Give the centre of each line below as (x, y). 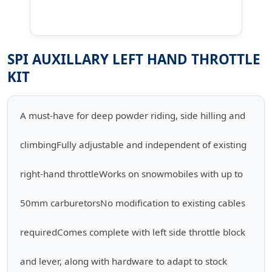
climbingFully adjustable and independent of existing (133, 144)
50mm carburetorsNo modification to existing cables (133, 203)
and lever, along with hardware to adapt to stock (124, 261)
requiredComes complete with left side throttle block (133, 232)
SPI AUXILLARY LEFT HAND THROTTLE (134, 59)
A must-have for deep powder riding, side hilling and (133, 115)
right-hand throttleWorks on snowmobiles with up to (131, 174)
